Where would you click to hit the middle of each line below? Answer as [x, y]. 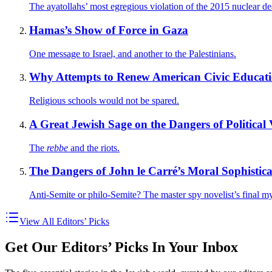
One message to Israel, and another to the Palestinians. [133, 53]
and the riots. [94, 148]
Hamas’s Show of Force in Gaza [109, 30]
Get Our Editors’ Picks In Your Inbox [121, 247]
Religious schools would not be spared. [104, 101]
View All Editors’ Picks [64, 221]
